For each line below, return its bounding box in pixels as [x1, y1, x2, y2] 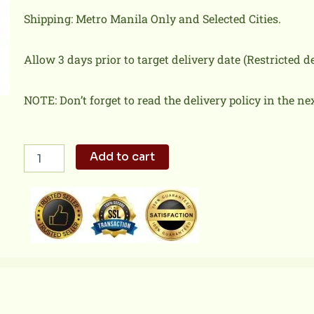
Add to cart [90, 149, 156, 165]
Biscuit [22, 200, 57, 214]
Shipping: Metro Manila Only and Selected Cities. [23, 11, 281, 27]
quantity [22, 243, 66, 256]
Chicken [22, 172, 64, 186]
